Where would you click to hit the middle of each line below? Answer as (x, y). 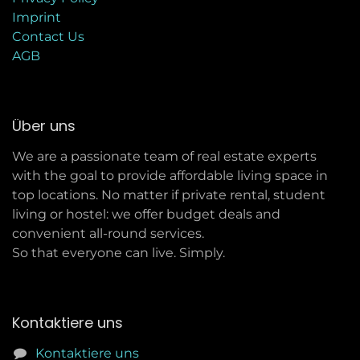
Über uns (44, 125)
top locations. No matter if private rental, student (169, 194)
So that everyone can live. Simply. (119, 252)
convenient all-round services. (108, 233)
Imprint (37, 17)
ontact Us (53, 36)
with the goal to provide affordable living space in (170, 175)
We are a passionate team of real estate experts (164, 156)
